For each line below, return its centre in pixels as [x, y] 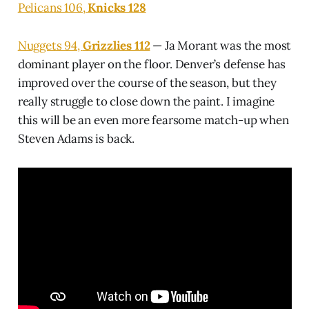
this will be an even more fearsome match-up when [153, 120]
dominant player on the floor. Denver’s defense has [152, 64]
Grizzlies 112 [116, 45]
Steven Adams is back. [76, 138]
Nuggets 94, [50, 45]
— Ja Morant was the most [221, 45]
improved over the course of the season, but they [147, 82]
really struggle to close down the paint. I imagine [146, 101]
